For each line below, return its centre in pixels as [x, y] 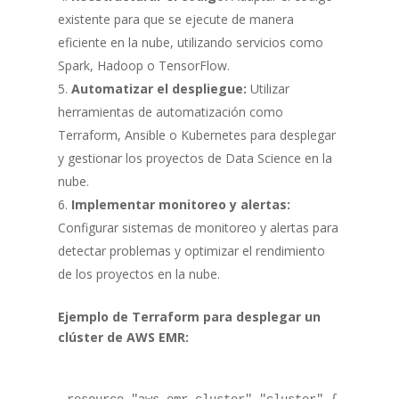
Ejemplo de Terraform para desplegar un [189, 316]
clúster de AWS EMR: [123, 337]
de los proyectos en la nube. [138, 273]
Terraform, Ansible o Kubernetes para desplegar [196, 134]
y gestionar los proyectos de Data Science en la [195, 158]
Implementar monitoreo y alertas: [180, 204]
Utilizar [268, 88]
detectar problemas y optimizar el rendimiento [191, 250]
